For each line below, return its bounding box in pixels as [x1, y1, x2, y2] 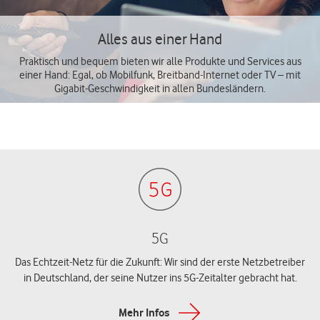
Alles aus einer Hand [98, 30, 222, 48]
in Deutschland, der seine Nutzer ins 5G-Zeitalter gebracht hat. [23, 271, 297, 284]
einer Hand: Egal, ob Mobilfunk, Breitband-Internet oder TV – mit [19, 69, 301, 81]
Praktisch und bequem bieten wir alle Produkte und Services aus [19, 55, 301, 68]
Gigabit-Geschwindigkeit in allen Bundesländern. [54, 82, 266, 95]
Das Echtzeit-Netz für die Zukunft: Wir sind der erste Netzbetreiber [15, 256, 305, 269]
